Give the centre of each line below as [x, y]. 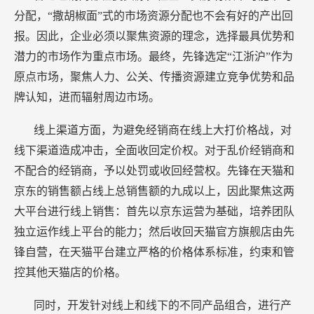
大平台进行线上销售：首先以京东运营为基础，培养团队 [154, 212]
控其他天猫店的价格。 [70, 273]
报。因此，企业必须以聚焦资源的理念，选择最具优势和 [154, 36]
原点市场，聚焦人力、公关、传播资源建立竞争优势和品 [154, 77]
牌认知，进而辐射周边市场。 [87, 97]
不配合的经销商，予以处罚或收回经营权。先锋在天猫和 [154, 171]
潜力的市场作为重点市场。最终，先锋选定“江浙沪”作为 [153, 57]
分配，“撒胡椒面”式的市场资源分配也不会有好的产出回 [153, 16]
